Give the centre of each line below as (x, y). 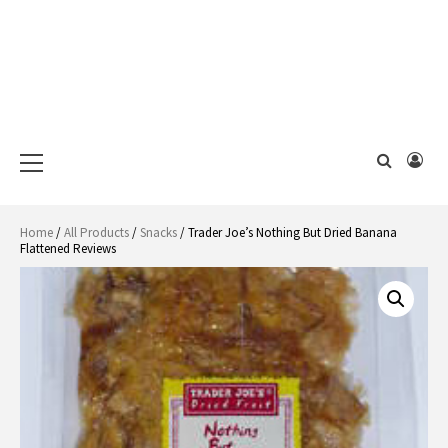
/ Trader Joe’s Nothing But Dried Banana (287, 232)
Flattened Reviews (68, 248)
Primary (62, 143)
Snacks (158, 232)
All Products (96, 232)
